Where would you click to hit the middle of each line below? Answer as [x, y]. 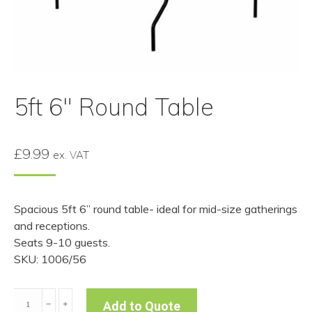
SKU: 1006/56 [50, 259]
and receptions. [52, 226]
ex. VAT [71, 155]
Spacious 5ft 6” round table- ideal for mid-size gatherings [156, 209]
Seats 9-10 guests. [62, 242]
